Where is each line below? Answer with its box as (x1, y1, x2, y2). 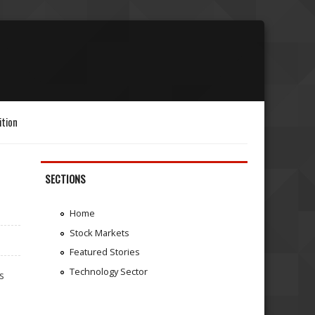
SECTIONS (45, 171, 86, 186)
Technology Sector (69, 265, 148, 278)
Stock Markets (69, 226, 129, 239)
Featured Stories (69, 245, 140, 259)
